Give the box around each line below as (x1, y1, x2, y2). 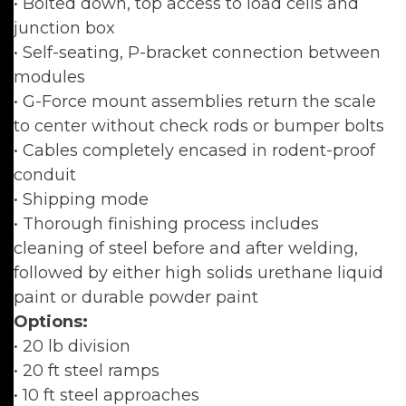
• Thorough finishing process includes (14, 214, 319, 234)
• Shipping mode (14, 189, 149, 209)
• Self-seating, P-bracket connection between (14, 43, 381, 63)
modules (14, 67, 85, 87)
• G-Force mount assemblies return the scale (14, 92, 376, 111)
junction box (14, 18, 115, 38)
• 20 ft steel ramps (14, 361, 159, 381)
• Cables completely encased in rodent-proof (14, 140, 375, 160)
